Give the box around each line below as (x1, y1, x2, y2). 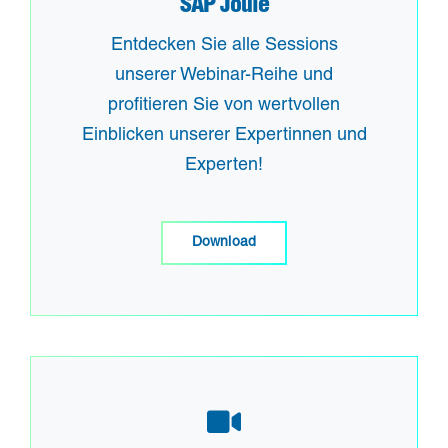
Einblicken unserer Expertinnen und (81, 127, 367, 146)
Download (191, 236, 257, 251)
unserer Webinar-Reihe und (115, 67, 333, 86)
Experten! (185, 157, 263, 176)
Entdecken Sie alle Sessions (110, 37, 338, 56)
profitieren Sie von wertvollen (108, 97, 340, 116)
